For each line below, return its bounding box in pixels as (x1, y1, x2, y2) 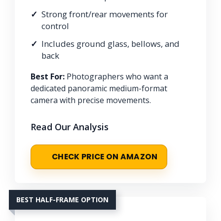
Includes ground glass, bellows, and (41, 37, 180, 49)
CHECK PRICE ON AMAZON (52, 151, 158, 162)
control (41, 20, 69, 32)
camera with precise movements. (31, 94, 151, 106)
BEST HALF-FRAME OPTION (16, 194, 109, 204)
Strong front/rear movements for (41, 8, 168, 20)
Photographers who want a (65, 71, 168, 82)
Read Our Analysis (31, 120, 109, 133)
